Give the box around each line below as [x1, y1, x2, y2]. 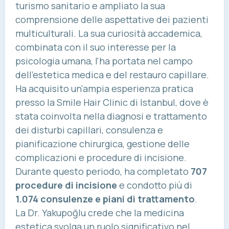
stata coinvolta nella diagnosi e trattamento [15, 110, 207, 123]
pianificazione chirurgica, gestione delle [15, 138, 190, 150]
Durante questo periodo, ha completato [15, 165, 191, 178]
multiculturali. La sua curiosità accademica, [15, 27, 202, 40]
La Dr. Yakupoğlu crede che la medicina [15, 207, 184, 219]
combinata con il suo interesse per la [15, 41, 176, 54]
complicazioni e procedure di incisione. [15, 151, 187, 164]
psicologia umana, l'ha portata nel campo [15, 55, 193, 67]
